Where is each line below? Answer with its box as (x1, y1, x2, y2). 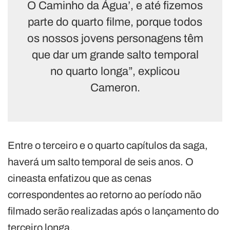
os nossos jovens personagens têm (27, 32, 203, 45)
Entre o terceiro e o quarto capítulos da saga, (8, 139, 208, 151)
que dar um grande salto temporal (31, 48, 199, 61)
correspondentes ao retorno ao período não (8, 188, 201, 200)
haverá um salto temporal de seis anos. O (8, 156, 194, 167)
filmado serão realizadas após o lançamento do (8, 205, 219, 217)
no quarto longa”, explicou (50, 65, 180, 78)
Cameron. (90, 81, 140, 94)
